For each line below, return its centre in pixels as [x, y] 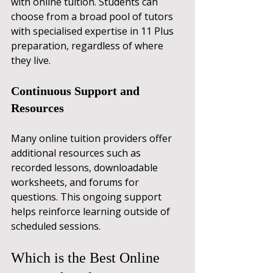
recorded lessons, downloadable [86, 167]
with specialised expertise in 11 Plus [94, 31]
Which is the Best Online [87, 257]
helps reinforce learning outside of [92, 211]
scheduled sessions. [56, 226]
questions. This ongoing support [87, 197]
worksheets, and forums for [76, 182]
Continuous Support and [77, 90]
